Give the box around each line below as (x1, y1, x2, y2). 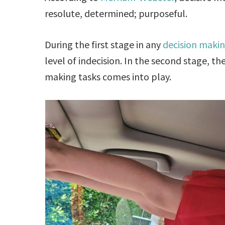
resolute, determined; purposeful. (45, 7, 188, 20)
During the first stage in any (45, 38, 163, 51)
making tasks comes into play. (45, 70, 172, 83)
